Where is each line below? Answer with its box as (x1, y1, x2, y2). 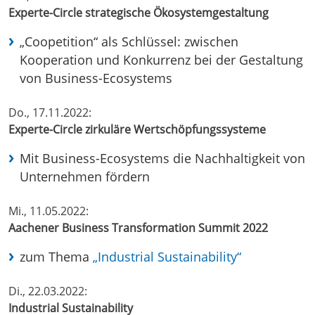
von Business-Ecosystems (20, 70, 172, 87)
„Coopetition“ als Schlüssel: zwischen (20, 33, 238, 51)
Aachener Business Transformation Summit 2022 (8, 220, 268, 236)
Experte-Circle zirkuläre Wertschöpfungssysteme (8, 122, 266, 138)
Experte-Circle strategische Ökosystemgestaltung (8, 5, 269, 21)
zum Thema (20, 248, 93, 266)
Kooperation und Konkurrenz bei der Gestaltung (20, 51, 303, 69)
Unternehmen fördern (20, 168, 150, 186)
